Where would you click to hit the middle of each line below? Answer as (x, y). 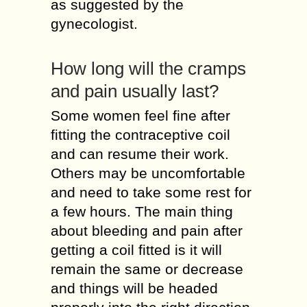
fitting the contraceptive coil (140, 135)
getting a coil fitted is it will (136, 250)
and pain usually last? (135, 91)
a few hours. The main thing (142, 211)
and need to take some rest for (151, 192)
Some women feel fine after (140, 115)
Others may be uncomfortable (148, 173)
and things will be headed (134, 288)
